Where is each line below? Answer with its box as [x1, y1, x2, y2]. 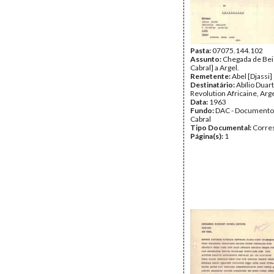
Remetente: [190, 72, 232, 81]
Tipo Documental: [190, 123, 253, 132]
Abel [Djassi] [232, 72, 272, 81]
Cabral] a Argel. [190, 63, 239, 72]
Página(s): [190, 131, 224, 141]
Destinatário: [190, 80, 236, 89]
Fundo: [190, 106, 215, 115]
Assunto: [190, 54, 223, 64]
